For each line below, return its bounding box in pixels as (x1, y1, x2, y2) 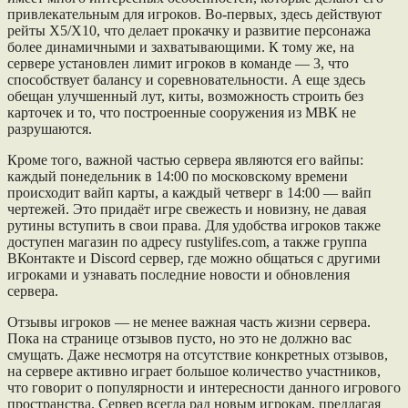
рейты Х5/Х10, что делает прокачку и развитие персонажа (7, 23, 371, 39)
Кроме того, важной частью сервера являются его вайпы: (7, 152, 363, 168)
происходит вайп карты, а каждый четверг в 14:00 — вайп (7, 185, 372, 201)
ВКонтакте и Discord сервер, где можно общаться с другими (7, 250, 381, 267)
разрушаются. (7, 121, 92, 138)
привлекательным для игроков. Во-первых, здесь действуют (7, 6, 382, 23)
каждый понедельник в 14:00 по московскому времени (7, 168, 348, 185)
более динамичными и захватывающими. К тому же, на (7, 39, 354, 56)
